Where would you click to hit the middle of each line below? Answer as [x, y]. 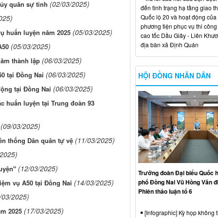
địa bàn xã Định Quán [169, 44]
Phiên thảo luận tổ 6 [165, 191]
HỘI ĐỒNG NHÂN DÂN [174, 75]
